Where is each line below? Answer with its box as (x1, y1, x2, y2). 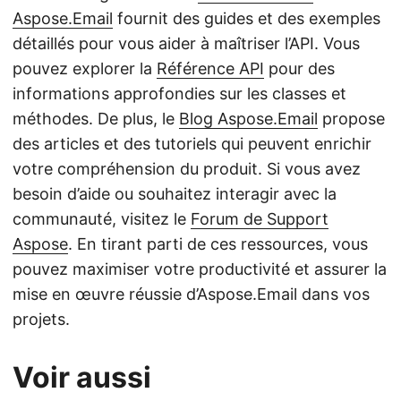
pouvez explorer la (13, 59, 157, 78)
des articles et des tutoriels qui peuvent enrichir (13, 134, 371, 153)
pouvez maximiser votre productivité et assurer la (13, 260, 387, 278)
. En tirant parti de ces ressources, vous (68, 235, 368, 253)
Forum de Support (191, 209, 328, 228)
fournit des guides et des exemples (113, 9, 380, 28)
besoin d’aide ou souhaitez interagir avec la (13, 184, 337, 203)
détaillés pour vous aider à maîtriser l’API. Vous (13, 34, 360, 53)
